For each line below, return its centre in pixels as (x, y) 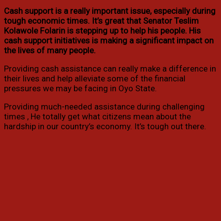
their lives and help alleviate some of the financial (95, 79)
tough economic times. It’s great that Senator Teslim (101, 21)
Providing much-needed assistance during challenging (104, 107)
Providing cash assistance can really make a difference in (110, 69)
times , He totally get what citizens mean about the (97, 117)
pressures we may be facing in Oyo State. (80, 89)
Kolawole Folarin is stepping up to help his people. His (102, 31)
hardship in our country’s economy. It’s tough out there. (105, 127)
